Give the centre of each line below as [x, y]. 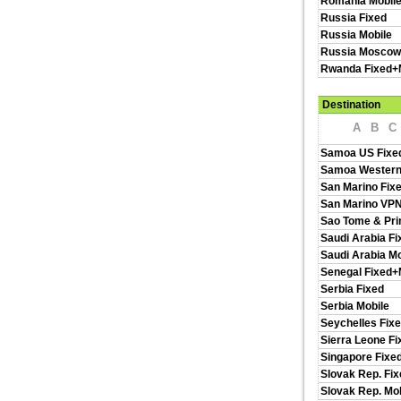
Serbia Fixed [352, 289]
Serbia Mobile [355, 306]
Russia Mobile [356, 35]
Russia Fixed [354, 18]
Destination [351, 105]
